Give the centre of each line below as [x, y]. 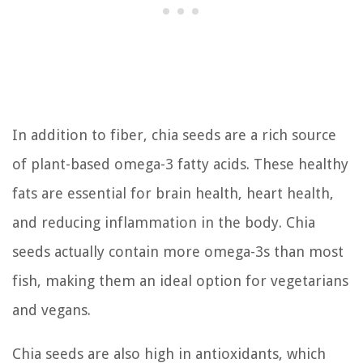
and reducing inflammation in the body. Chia [164, 222]
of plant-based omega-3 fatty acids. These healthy [180, 164]
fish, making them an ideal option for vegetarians [180, 280]
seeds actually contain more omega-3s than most [178, 251]
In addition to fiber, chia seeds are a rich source [174, 135]
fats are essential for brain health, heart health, [173, 193]
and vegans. [51, 310]
